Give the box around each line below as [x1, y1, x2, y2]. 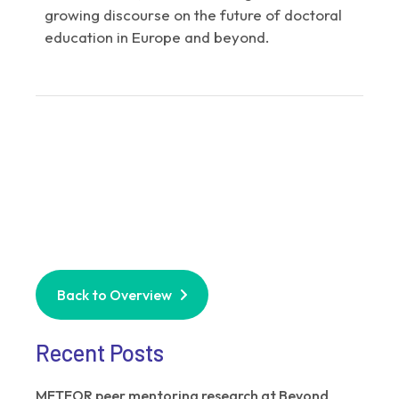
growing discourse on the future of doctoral [45, 4, 343, 24]
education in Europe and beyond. [45, 27, 271, 46]
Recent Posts [36, 338, 165, 366]
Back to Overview [57, 285, 173, 304]
